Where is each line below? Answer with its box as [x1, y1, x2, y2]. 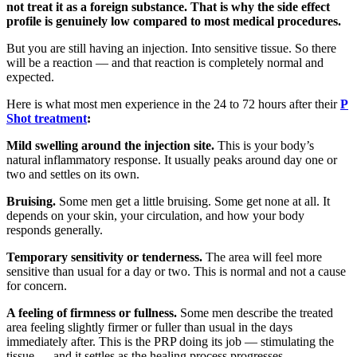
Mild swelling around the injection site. [6, 138, 214, 152]
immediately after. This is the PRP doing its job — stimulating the [6, 334, 334, 348]
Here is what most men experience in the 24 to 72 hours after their [6, 96, 340, 111]
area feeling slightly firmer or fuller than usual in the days [6, 320, 292, 334]
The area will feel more [202, 249, 322, 264]
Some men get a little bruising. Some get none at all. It [56, 194, 330, 208]
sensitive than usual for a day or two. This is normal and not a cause [6, 264, 346, 278]
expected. [6, 69, 54, 84]
